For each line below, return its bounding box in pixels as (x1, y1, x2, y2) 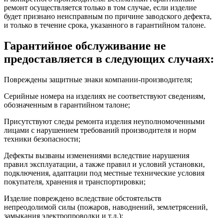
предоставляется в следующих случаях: (4, 53, 214, 66)
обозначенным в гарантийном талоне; (4, 101, 130, 109)
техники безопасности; (4, 135, 80, 144)
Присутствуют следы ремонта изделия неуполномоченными (4, 117, 205, 126)
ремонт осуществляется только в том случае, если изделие (4, 3, 197, 12)
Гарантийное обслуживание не (4, 39, 166, 53)
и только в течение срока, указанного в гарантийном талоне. (4, 21, 206, 30)
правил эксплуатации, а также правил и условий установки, (4, 160, 205, 169)
